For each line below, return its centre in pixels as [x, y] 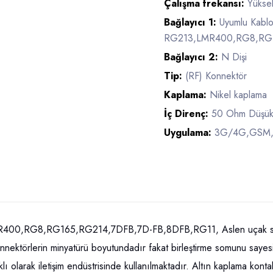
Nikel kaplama [238, 95]
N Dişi [234, 57]
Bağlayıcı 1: [192, 22]
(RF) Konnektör [214, 76]
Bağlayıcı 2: [193, 57]
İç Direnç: [188, 114]
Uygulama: [189, 133]
